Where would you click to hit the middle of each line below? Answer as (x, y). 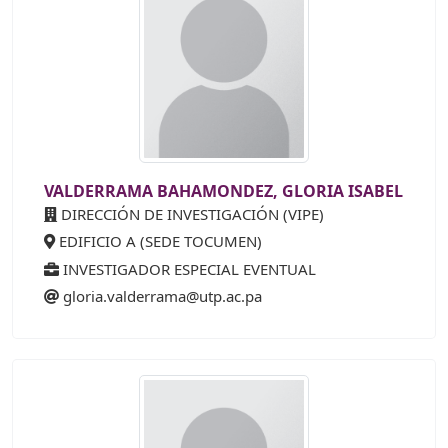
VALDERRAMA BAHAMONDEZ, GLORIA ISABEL (223, 190)
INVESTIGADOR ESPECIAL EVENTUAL (187, 268)
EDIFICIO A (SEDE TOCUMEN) (158, 241)
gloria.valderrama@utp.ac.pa (162, 296)
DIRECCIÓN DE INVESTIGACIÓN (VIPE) (190, 213)
